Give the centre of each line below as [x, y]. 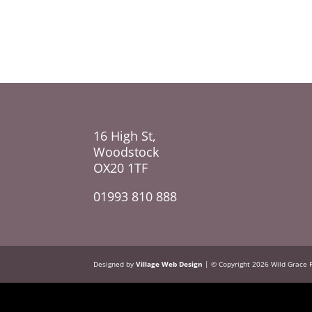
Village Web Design [170, 264]
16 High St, [125, 135]
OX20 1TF [121, 167]
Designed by [115, 264]
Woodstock [126, 151]
